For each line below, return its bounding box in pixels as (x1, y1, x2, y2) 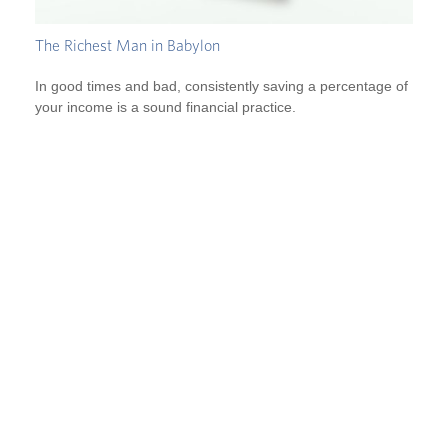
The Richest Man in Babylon (35, 38, 220, 55)
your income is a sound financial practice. (35, 98, 296, 115)
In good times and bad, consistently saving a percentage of (35, 77, 408, 94)
